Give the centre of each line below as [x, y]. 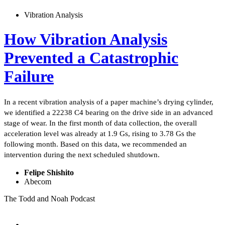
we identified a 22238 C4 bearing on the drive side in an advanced [108, 112]
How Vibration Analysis [86, 39]
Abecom [38, 181]
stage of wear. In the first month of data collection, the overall [100, 123]
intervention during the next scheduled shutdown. [82, 154]
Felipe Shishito [49, 172]
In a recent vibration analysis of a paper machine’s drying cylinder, [109, 102]
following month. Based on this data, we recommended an [95, 144]
